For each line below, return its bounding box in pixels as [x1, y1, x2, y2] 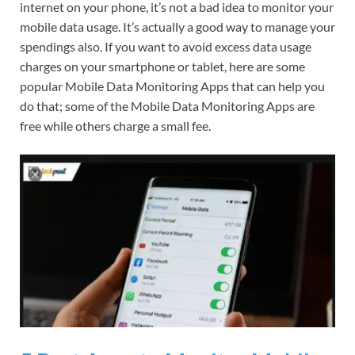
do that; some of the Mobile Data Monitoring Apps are [20, 98, 315, 114]
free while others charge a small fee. [20, 118, 211, 134]
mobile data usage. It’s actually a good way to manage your [20, 19, 335, 35]
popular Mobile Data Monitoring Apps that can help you [20, 78, 325, 94]
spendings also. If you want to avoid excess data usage [20, 39, 311, 55]
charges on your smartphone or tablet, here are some [20, 59, 305, 74]
